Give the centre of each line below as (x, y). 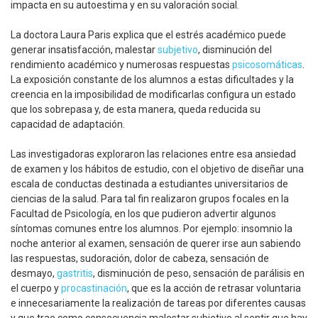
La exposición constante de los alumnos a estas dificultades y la (152, 80)
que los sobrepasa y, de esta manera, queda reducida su (136, 110)
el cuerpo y (36, 289)
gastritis (75, 274)
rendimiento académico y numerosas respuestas (121, 65)
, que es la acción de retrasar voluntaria (214, 289)
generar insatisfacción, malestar (84, 50)
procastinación (94, 289)
